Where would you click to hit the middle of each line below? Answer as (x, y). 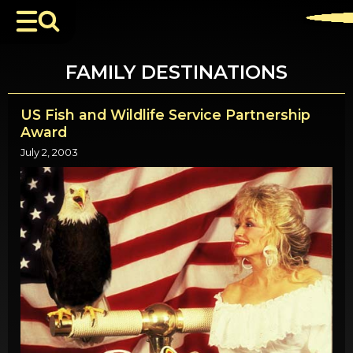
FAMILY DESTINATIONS (176, 72)
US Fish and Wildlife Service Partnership (165, 115)
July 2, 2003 (49, 153)
